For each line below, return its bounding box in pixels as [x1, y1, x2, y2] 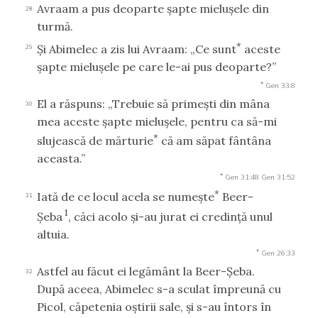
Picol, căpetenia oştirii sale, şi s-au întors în [37, 299, 271, 314]
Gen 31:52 [261, 172, 295, 182]
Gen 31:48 [225, 172, 259, 182]
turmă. [37, 19, 73, 34]
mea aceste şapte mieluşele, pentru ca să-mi [37, 114, 277, 128]
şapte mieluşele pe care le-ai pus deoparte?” [37, 59, 276, 74]
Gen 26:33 [261, 248, 295, 258]
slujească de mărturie [37, 133, 153, 148]
